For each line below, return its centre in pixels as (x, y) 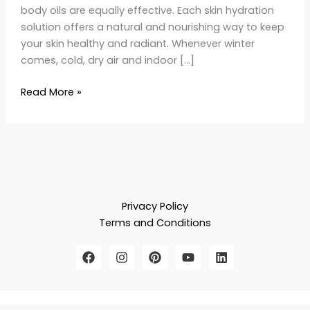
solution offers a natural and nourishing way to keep (152, 27)
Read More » (51, 92)
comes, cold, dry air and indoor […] (107, 60)
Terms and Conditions (155, 222)
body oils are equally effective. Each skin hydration (147, 10)
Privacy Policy (155, 206)
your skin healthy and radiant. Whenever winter (137, 43)
